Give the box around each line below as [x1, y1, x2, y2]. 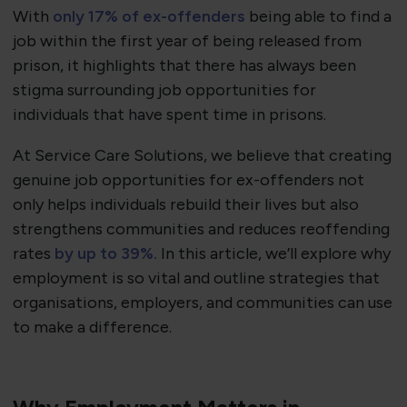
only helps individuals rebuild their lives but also [12, 194, 359, 215]
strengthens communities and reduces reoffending [12, 219, 390, 240]
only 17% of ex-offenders [52, 6, 245, 27]
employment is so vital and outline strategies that [12, 268, 380, 289]
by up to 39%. [54, 243, 157, 264]
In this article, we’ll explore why [156, 243, 391, 264]
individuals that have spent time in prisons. [12, 104, 326, 125]
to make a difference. [12, 317, 172, 338]
